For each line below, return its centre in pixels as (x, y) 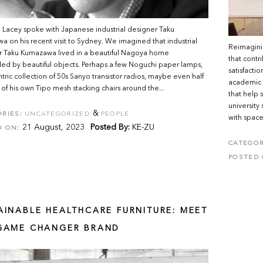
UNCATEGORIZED (57, 114)
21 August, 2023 (52, 127)
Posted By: (110, 127)
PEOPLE (115, 114)
